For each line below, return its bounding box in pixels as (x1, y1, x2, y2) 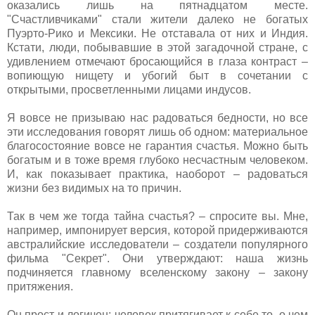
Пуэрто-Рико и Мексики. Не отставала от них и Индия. (7, 27, 308, 39)
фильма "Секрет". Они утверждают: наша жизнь (7, 252, 308, 264)
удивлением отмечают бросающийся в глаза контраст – (7, 55, 308, 67)
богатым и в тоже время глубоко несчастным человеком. (7, 153, 308, 166)
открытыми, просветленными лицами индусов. (7, 83, 251, 96)
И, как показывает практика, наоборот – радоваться (7, 167, 308, 180)
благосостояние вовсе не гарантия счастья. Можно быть (7, 139, 308, 152)
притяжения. (7, 280, 73, 292)
